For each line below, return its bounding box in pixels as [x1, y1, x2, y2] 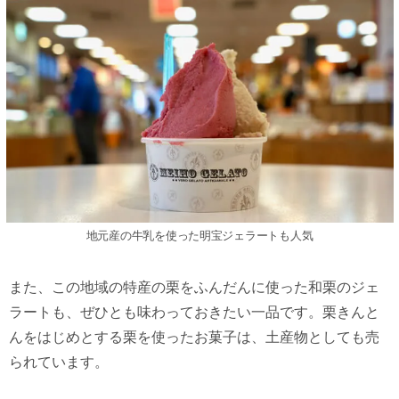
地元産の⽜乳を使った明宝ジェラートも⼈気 [85, 228, 313, 242]
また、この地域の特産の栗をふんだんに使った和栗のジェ [9, 279, 379, 295]
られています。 [9, 354, 109, 370]
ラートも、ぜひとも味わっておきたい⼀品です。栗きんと [9, 304, 379, 320]
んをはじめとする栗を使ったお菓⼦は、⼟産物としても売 [9, 329, 379, 345]
